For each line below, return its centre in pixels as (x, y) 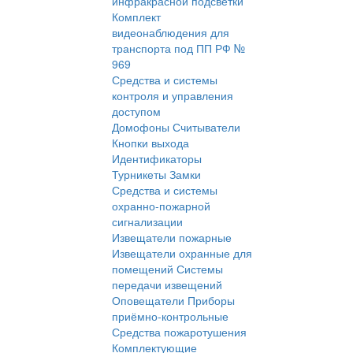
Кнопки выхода (150, 143)
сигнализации (147, 222)
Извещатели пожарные (172, 238)
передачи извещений (167, 285)
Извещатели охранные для (182, 253)
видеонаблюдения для (171, 33)
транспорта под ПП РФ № (178, 48)
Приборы (211, 301)
